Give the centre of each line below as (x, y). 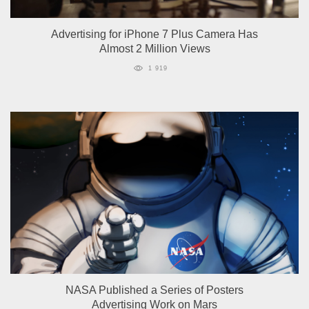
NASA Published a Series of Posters (154, 290)
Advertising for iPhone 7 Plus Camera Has (154, 34)
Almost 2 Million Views (154, 49)
